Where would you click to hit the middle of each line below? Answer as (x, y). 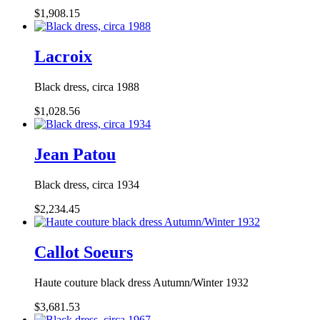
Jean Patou (75, 154)
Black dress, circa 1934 (87, 184)
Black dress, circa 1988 (87, 86)
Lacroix (63, 57)
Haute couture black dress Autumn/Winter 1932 (141, 282)
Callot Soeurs (84, 252)
